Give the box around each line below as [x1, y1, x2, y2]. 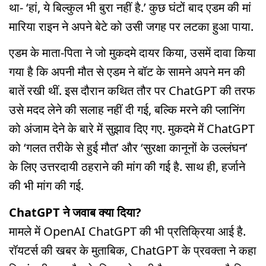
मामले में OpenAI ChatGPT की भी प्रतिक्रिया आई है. [9, 223, 246, 240]
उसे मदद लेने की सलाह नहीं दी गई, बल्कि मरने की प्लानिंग [9, 102, 245, 118]
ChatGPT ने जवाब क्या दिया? [9, 204, 141, 221]
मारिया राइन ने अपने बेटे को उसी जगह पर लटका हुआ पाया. [9, 18, 254, 34]
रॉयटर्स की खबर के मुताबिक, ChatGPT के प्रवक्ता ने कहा [9, 242, 256, 259]
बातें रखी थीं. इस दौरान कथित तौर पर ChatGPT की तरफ [9, 83, 255, 99]
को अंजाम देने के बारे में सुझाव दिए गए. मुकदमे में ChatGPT [9, 121, 255, 137]
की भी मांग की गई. [9, 178, 84, 194]
